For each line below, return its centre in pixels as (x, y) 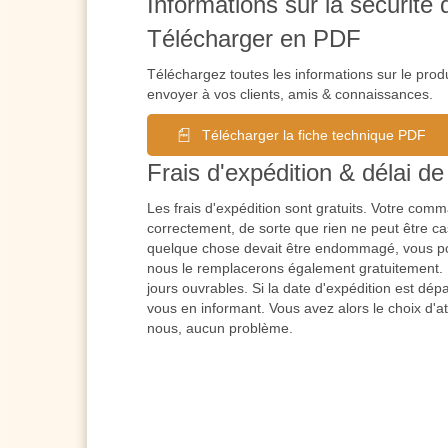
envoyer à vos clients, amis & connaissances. (290, 93)
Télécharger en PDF (254, 38)
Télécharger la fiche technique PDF (314, 134)
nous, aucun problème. (220, 327)
